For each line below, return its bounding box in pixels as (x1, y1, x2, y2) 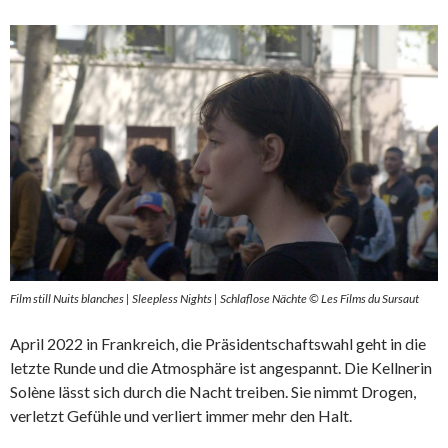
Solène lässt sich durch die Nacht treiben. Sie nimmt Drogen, (10, 382, 416, 402)
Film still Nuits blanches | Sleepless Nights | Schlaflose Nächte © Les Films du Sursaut (10, 291, 419, 307)
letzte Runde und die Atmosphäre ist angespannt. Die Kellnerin (10, 358, 432, 378)
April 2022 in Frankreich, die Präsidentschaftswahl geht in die (10, 334, 426, 354)
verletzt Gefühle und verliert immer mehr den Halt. (10, 406, 352, 426)
